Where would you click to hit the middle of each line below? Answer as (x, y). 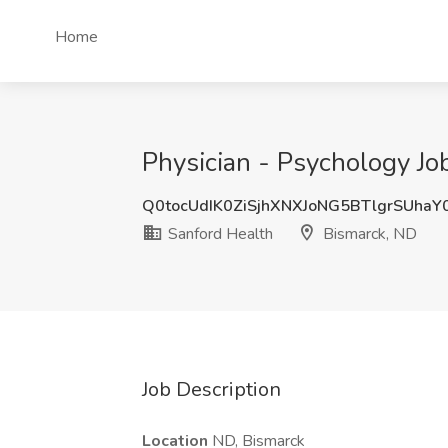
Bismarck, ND (368, 234)
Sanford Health (218, 234)
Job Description (211, 389)
